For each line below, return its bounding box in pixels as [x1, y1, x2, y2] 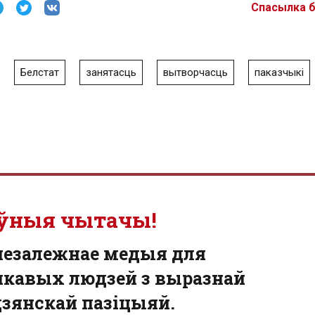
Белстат [20, 66, 59, 79]
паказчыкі [255, 66, 304, 79]
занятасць [86, 66, 136, 79]
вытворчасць [163, 66, 228, 79]
